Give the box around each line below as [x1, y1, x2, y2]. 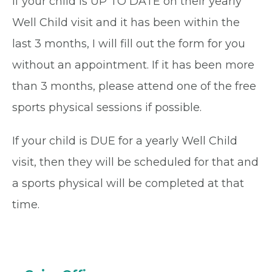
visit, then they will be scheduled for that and [12, 155, 259, 169]
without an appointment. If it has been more [12, 58, 254, 72]
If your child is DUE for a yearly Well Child [12, 134, 237, 148]
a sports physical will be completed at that [12, 177, 244, 191]
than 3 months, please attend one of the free [12, 80, 256, 93]
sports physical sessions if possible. [12, 101, 205, 115]
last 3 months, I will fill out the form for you [12, 37, 245, 51]
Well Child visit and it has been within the [12, 16, 240, 30]
